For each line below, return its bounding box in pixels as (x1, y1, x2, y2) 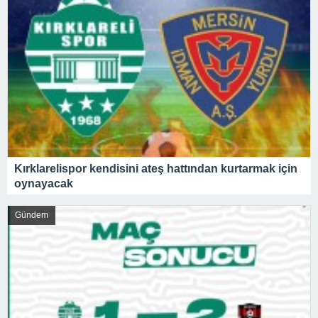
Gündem (15, 210, 48, 221)
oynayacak (14, 177, 73, 190)
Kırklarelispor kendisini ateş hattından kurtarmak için (14, 163, 297, 175)
